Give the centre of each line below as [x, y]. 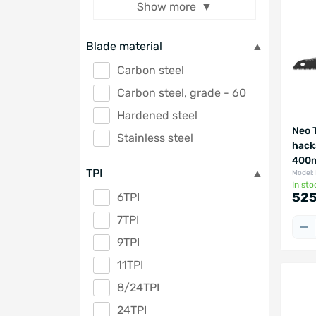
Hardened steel [157, 115]
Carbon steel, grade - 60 [182, 92]
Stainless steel [155, 138]
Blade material [124, 46]
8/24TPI [138, 287]
